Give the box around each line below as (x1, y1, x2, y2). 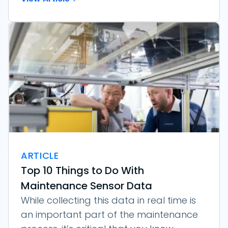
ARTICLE (21, 149, 59, 162)
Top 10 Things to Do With (21, 163, 144, 178)
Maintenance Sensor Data (21, 179, 152, 193)
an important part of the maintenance (21, 208, 198, 221)
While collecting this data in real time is (21, 194, 196, 207)
